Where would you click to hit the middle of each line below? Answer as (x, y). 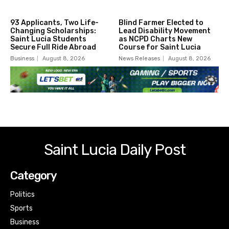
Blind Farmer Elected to (161, 23)
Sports (21, 208)
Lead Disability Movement (164, 31)
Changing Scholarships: (53, 31)
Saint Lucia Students (48, 39)
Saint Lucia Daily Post (114, 150)
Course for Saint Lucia (159, 48)
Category (33, 175)
